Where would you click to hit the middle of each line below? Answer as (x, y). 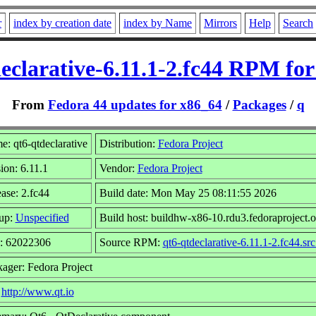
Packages (259, 104)
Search (298, 23)
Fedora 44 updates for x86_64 (135, 104)
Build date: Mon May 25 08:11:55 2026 (188, 193)
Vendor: (118, 168)
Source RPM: (131, 242)
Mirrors (220, 23)
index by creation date (62, 23)
